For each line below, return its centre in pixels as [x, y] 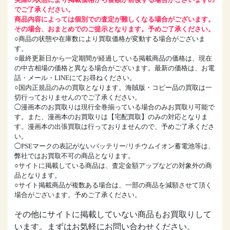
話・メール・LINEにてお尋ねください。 [75, 78]
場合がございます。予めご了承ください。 [78, 195]
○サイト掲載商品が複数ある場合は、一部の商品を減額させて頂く [113, 185]
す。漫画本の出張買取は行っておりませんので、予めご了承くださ [114, 127]
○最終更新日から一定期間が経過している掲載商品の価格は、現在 [113, 58]
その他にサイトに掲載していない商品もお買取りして [113, 214]
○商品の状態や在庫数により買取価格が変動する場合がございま [110, 39]
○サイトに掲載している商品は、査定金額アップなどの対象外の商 [113, 166]
